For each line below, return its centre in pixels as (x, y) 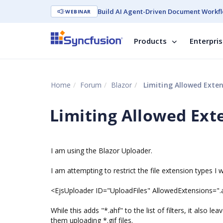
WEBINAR (78, 11)
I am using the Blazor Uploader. (102, 151)
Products (150, 41)
